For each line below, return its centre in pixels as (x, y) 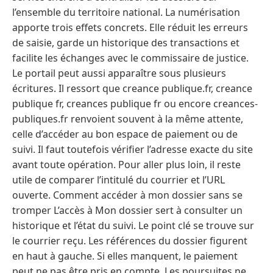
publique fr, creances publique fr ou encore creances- (135, 103)
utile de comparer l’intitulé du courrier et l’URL (119, 179)
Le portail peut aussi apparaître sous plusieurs (119, 73)
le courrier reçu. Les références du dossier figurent (130, 240)
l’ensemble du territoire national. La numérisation (126, 12)
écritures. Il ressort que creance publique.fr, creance (132, 88)
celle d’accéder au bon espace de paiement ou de (125, 134)
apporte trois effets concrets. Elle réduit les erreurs (130, 27)
